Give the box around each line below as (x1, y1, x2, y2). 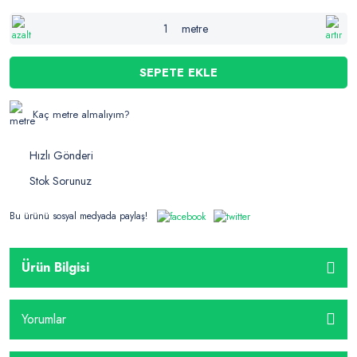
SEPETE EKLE (139, 64, 218, 82)
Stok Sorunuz (29, 173, 92, 190)
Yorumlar (22, 310, 66, 329)
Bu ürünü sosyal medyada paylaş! (10, 208, 147, 223)
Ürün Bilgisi (22, 258, 89, 277)
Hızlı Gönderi (29, 147, 93, 164)
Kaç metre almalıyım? (33, 107, 130, 123)
